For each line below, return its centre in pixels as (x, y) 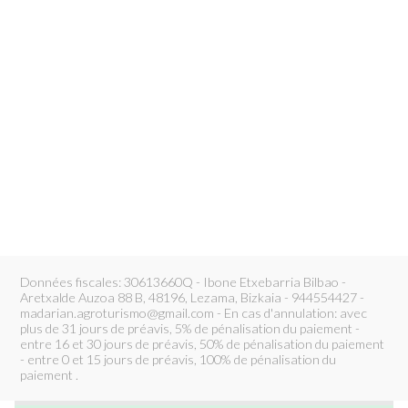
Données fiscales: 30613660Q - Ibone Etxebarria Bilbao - (184, 281)
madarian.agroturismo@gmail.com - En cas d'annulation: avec (194, 312)
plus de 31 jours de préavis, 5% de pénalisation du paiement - (190, 328)
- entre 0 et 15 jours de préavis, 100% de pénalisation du (178, 359)
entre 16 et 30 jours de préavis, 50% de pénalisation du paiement (203, 343)
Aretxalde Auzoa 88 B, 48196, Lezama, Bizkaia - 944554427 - (193, 297)
